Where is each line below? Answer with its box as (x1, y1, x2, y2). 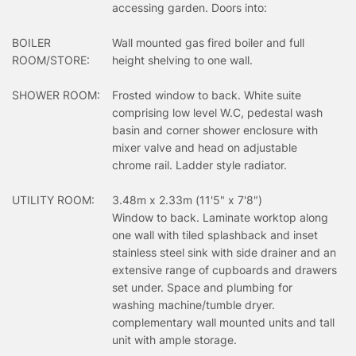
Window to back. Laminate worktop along (112, 210, 328, 224)
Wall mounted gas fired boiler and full (112, 35, 304, 49)
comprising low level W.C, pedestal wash (112, 105, 323, 119)
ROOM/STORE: (12, 52, 90, 67)
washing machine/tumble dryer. (112, 297, 275, 311)
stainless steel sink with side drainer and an (112, 245, 336, 259)
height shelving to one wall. (112, 52, 253, 67)
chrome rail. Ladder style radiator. (112, 157, 287, 172)
